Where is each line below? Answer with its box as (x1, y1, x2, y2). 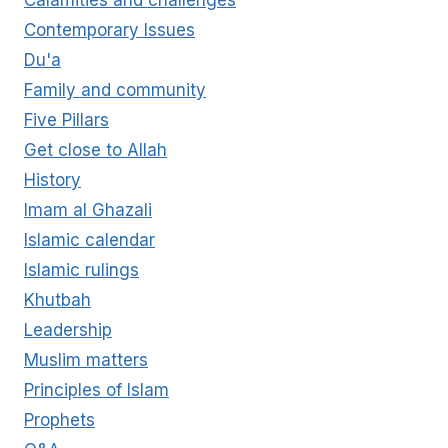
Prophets (24, 410, 95, 431)
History (24, 170, 81, 191)
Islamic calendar (24, 230, 155, 251)
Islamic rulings (24, 260, 139, 281)
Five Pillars (24, 110, 109, 131)
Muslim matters (24, 350, 148, 371)
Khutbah (24, 290, 91, 311)
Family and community (24, 80, 206, 101)
